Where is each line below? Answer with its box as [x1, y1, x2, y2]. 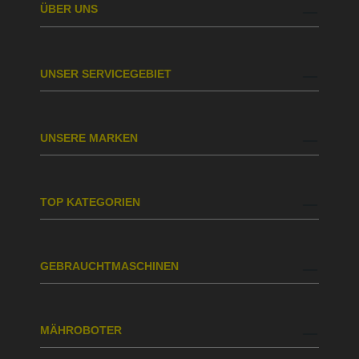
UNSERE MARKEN [40, 131, 138, 144]
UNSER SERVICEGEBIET [40, 67, 171, 80]
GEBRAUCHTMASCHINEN [40, 260, 179, 273]
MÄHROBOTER [40, 324, 122, 337]
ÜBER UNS [40, 2, 98, 16]
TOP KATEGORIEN [40, 195, 140, 208]
